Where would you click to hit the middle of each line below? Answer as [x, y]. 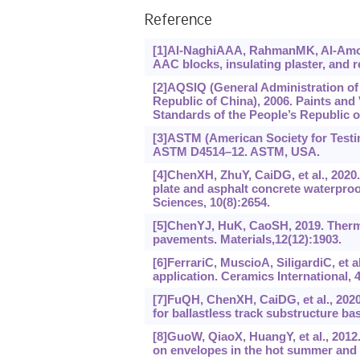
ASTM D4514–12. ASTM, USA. [236, 152]
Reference [178, 22]
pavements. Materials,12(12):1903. [247, 239]
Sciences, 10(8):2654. [211, 202]
